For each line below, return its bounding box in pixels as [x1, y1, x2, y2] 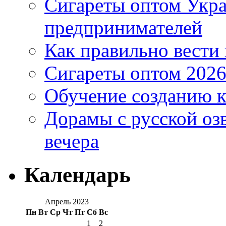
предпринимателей [44, 17, 202, 39]
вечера [44, 130, 99, 152]
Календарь [24, 163, 131, 187]
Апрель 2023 [45, 197, 89, 206]
